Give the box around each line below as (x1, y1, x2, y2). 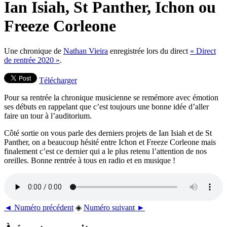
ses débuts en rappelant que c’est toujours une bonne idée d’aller (4, 102, 209, 111)
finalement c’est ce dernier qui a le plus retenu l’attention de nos (4, 146, 207, 156)
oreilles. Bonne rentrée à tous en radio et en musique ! (4, 156, 175, 165)
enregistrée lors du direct (108, 46, 190, 55)
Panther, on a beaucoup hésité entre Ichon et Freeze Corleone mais (4, 137, 216, 146)
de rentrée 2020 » (4, 55, 60, 64)
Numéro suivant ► (84, 203, 145, 212)
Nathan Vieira (63, 46, 108, 55)
